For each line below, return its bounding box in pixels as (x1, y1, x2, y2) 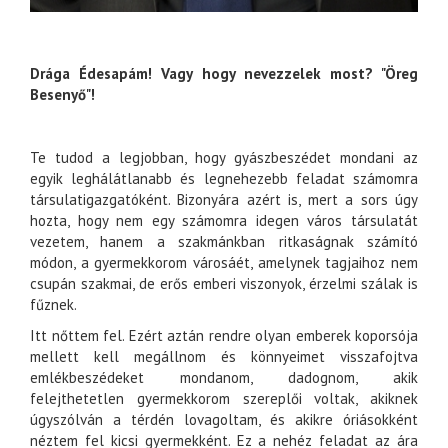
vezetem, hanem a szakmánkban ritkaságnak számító (30, 232, 418, 252)
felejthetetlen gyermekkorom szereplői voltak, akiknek (30, 389, 418, 409)
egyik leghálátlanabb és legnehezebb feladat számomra (30, 169, 418, 189)
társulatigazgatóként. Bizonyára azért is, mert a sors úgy (30, 190, 418, 210)
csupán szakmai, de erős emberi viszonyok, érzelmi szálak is (30, 274, 418, 294)
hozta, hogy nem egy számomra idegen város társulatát (30, 211, 418, 231)
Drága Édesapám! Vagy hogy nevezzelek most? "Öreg (30, 64, 418, 84)
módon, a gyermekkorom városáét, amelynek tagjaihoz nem (30, 253, 418, 273)
